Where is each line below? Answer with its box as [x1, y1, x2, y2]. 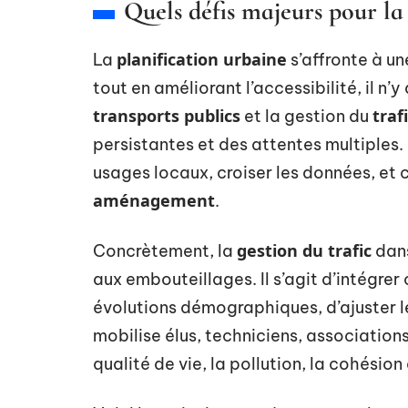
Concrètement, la [93, 240, 237, 261]
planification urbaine [117, 48, 287, 70]
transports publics [93, 105, 240, 127]
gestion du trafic [237, 240, 372, 261]
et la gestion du [240, 106, 372, 127]
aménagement [93, 189, 215, 211]
